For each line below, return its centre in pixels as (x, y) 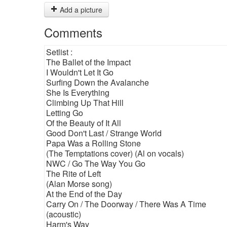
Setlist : (59, 52)
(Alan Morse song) (79, 184)
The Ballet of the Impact (88, 62)
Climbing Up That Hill (85, 103)
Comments (73, 32)
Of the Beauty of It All (84, 123)
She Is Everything (78, 92)
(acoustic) (64, 214)
